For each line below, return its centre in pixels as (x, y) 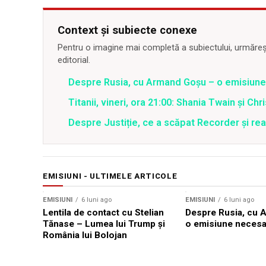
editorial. (74, 60)
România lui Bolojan (85, 235)
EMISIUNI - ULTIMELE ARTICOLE (110, 176)
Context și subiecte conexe (127, 30)
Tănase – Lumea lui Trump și (104, 224)
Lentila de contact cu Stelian (103, 213)
